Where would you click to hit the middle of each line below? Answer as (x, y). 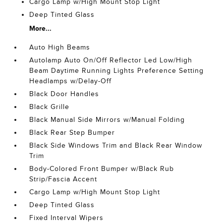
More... (41, 28)
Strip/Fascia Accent (63, 179)
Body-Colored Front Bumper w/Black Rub (102, 169)
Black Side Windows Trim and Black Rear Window (116, 146)
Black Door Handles (64, 94)
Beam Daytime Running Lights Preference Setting (117, 71)
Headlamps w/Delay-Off (71, 81)
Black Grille (50, 107)
